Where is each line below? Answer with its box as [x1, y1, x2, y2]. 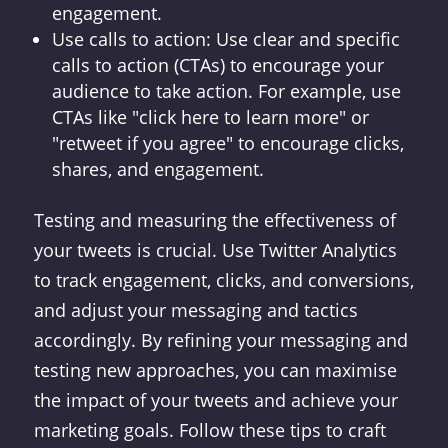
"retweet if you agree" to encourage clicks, [51, 131, 404, 155]
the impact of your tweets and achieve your [33, 388, 398, 412]
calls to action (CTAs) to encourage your [51, 53, 384, 77]
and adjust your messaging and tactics [33, 298, 358, 322]
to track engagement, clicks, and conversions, [33, 268, 414, 292]
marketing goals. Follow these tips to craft [33, 418, 386, 442]
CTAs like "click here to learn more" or [51, 105, 369, 129]
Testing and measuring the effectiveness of [33, 208, 396, 232]
